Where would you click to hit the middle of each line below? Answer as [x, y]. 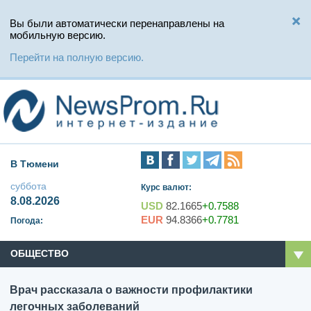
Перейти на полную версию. [77, 57]
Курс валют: [167, 188]
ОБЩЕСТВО [40, 254]
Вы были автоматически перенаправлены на [117, 23]
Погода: [27, 221]
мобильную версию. [58, 35]
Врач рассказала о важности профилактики [131, 290]
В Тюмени [35, 164]
